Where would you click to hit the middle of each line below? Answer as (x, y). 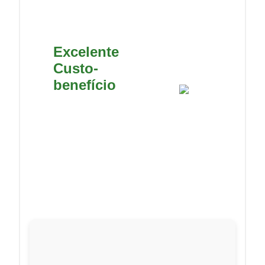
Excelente (86, 52)
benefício (85, 85)
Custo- (76, 69)
